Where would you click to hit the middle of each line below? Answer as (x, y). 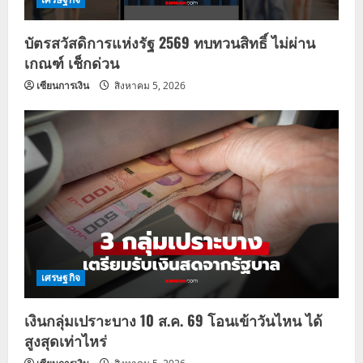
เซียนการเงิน (63, 85)
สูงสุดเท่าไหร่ (66, 341)
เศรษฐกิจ (61, 278)
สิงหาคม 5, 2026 (149, 85)
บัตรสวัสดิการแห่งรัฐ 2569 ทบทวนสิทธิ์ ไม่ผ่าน (170, 42)
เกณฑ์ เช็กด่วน (72, 62)
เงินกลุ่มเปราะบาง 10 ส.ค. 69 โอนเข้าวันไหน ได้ (173, 320)
